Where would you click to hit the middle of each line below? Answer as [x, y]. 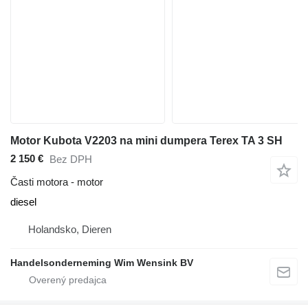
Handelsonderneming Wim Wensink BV [102, 262]
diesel [23, 201]
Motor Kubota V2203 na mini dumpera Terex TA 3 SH [146, 140]
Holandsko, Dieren [70, 229]
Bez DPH [71, 159]
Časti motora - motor [57, 181]
